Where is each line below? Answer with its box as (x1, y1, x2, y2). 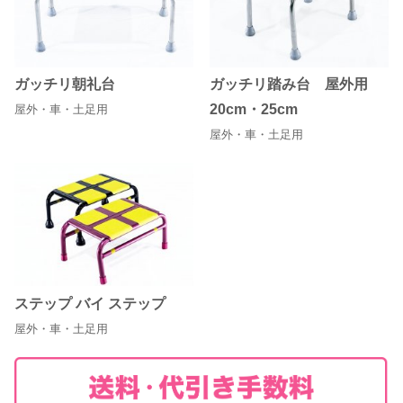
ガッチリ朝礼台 (14, 76, 116, 92)
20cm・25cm (209, 101, 298, 117)
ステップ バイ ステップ (14, 295, 166, 311)
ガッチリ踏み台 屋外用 (209, 76, 382, 92)
